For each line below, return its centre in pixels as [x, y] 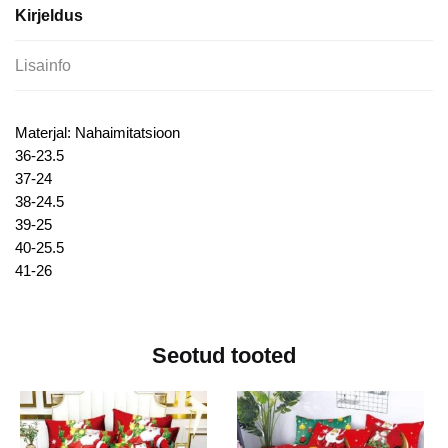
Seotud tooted [224, 356]
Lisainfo [43, 66]
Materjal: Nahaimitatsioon [97, 133]
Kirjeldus [49, 16]
